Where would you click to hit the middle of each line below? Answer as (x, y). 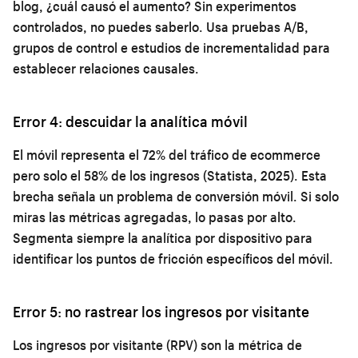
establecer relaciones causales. (106, 68)
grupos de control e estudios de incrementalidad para (171, 47)
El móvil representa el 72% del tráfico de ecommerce (167, 154)
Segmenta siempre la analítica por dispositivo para (163, 237)
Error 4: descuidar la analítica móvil (130, 121)
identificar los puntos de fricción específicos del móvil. (173, 258)
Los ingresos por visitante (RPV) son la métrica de (157, 344)
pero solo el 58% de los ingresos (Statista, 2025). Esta (170, 175)
